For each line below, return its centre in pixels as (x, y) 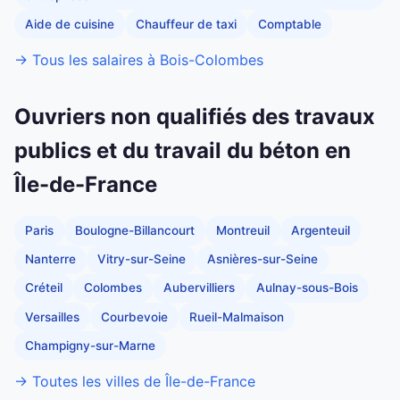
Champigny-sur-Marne (90, 345)
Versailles (52, 317)
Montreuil (243, 231)
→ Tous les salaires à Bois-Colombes (139, 60)
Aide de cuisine (70, 24)
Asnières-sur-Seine (262, 259)
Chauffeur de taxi (186, 24)
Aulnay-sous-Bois (307, 288)
